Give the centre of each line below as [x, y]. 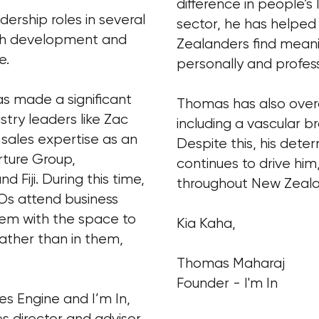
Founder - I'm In [227, 283]
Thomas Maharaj [232, 263]
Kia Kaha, [206, 223]
